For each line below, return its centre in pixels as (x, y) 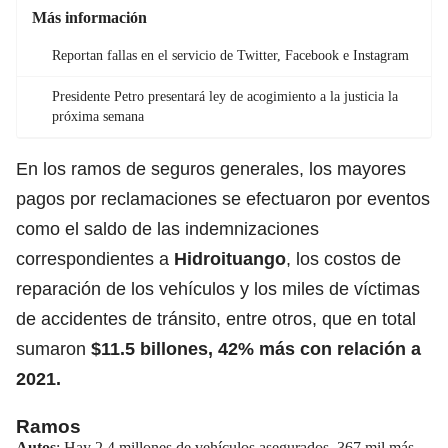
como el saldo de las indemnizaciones (167, 228)
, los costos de (343, 258)
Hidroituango (230, 258)
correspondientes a (95, 258)
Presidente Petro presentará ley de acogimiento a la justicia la (225, 96)
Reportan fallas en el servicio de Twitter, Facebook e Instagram (230, 55)
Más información (89, 17)
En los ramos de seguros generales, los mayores (211, 168)
